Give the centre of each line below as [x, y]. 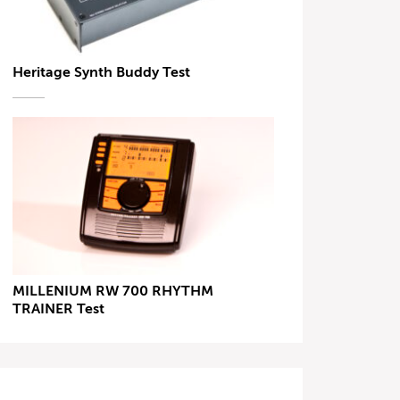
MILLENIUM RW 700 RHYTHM [113, 291]
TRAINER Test [59, 308]
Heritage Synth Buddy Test [102, 73]
